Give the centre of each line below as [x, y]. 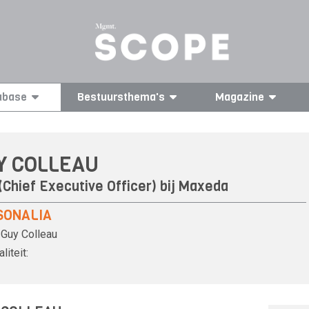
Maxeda [203, 187]
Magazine [239, 97]
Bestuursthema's [121, 97]
